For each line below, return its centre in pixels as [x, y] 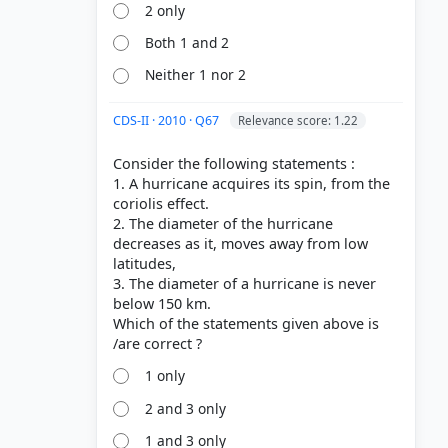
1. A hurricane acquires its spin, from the [251, 184]
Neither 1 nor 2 [196, 75]
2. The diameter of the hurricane [223, 224]
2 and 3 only [186, 408]
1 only [165, 376]
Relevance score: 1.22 [298, 121]
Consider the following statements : [234, 164]
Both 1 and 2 [187, 42]
